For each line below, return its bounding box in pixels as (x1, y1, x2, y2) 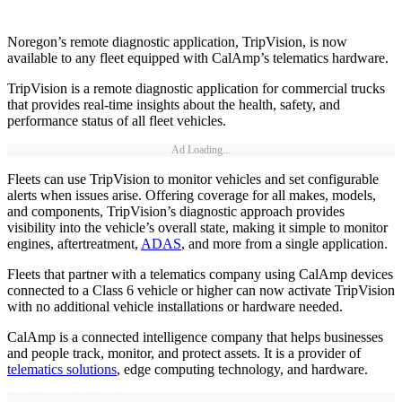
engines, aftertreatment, (7, 236, 141, 252)
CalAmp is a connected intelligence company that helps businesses (7, 329, 383, 345)
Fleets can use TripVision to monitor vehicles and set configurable (7, 171, 379, 188)
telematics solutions (7, 362, 117, 378)
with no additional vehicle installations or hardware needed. (7, 299, 343, 315)
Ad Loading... (171, 144, 231, 157)
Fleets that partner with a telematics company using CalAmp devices (7, 267, 393, 283)
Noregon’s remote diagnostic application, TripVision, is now (7, 34, 347, 50)
